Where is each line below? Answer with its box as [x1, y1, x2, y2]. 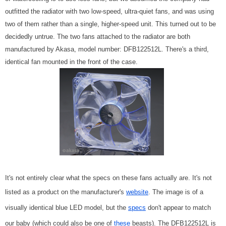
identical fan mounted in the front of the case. [5, 58, 138, 66]
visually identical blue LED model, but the [5, 203, 128, 211]
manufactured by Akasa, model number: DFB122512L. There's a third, [5, 45, 209, 53]
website [126, 188, 148, 196]
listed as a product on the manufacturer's [5, 188, 126, 196]
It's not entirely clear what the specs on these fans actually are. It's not [5, 174, 212, 182]
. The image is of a [148, 188, 203, 196]
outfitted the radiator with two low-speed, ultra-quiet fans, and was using [5, 8, 214, 16]
